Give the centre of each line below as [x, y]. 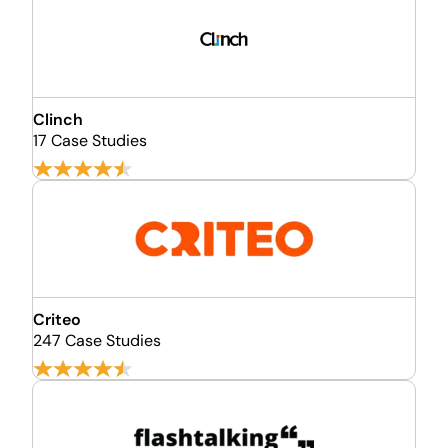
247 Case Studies [97, 340]
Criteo [57, 319]
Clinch [58, 119]
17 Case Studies [90, 140]
